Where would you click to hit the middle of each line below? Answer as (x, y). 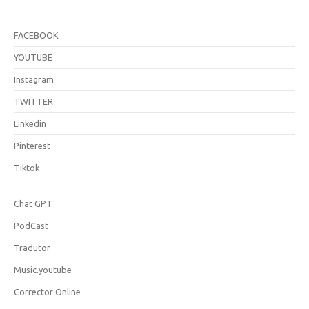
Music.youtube (43, 269)
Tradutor (32, 247)
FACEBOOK (36, 35)
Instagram (34, 79)
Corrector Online (47, 291)
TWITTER (33, 101)
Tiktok (27, 167)
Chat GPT (33, 203)
